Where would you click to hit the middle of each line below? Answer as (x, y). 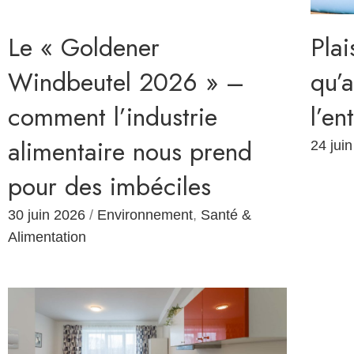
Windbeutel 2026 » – (126, 83)
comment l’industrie (113, 117)
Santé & (226, 215)
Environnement (145, 215)
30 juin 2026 (47, 215)
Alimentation (47, 237)
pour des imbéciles (109, 187)
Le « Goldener (84, 48)
